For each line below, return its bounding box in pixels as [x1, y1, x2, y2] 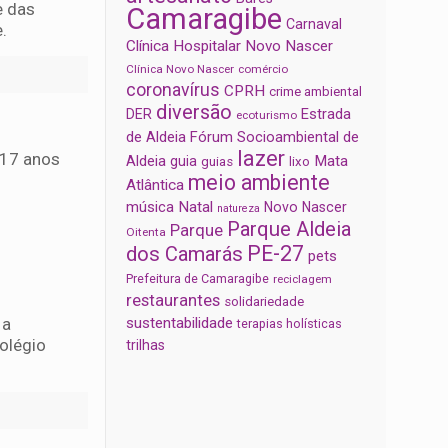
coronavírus [126, 80, 221, 101]
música [126, 198, 175, 217]
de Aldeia [126, 128, 187, 147]
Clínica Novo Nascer [126, 62, 235, 77]
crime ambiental [269, 84, 363, 100]
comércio [238, 62, 289, 77]
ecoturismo [236, 108, 298, 123]
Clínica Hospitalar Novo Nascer [126, 37, 334, 56]
